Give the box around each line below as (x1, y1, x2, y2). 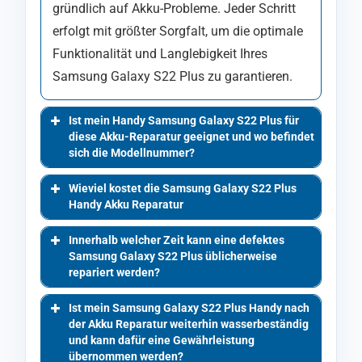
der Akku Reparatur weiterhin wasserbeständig (69, 317, 309, 331)
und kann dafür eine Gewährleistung (69, 333, 255, 347)
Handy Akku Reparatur (69, 197, 183, 212)
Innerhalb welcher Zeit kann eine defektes (69, 233, 284, 247)
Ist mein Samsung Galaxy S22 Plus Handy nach (69, 301, 309, 315)
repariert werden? (69, 265, 160, 280)
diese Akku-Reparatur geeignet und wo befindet (69, 129, 314, 144)
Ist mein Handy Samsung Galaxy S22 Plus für (69, 113, 299, 128)
